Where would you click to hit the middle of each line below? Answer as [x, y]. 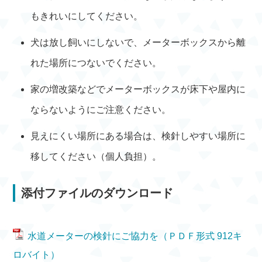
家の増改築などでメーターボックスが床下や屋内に [138, 89]
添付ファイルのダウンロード [97, 193]
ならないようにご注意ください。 [101, 110]
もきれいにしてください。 [87, 16]
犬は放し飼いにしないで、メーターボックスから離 [138, 42]
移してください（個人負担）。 [96, 156]
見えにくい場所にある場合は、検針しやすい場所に [138, 136]
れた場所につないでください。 [96, 63]
